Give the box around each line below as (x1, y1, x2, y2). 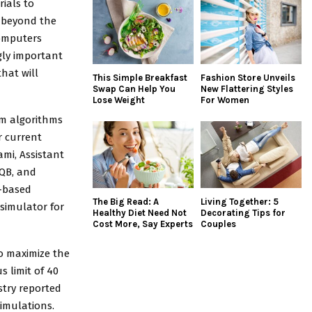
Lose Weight (93, 94, 145, 105)
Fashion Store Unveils (201, 72, 295, 83)
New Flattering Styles (201, 83, 293, 94)
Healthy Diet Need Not (93, 208, 187, 219)
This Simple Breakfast (93, 72, 187, 83)
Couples (201, 219, 236, 230)
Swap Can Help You (93, 83, 175, 94)
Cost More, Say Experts (93, 219, 193, 230)
